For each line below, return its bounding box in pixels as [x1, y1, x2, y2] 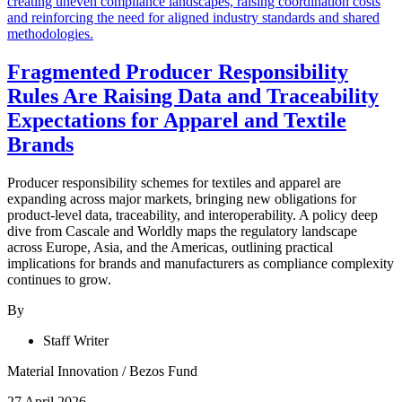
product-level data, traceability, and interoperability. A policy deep [7, 206, 378, 223]
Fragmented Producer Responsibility [7, 59, 348, 83]
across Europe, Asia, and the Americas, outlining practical [7, 239, 333, 255]
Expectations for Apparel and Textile [7, 108, 346, 132]
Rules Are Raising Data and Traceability [7, 83, 379, 108]
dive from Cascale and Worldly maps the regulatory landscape [7, 223, 357, 239]
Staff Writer [43, 332, 109, 348]
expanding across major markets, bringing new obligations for [7, 190, 356, 206]
